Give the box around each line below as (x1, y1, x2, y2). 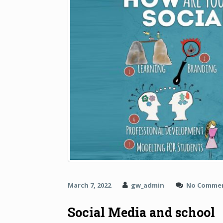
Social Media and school (68, 204, 215, 221)
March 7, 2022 (68, 181, 111, 190)
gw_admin (131, 181, 164, 190)
